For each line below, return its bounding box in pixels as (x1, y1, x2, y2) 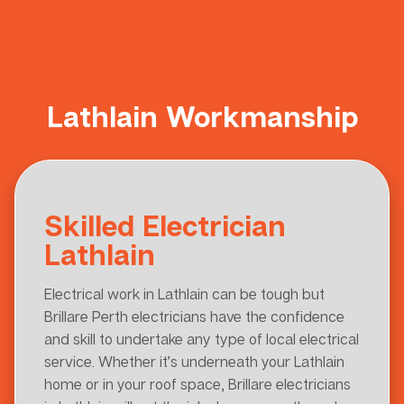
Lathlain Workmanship (46, 98, 358, 133)
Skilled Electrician (44, 207, 286, 243)
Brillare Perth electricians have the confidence (44, 307, 344, 326)
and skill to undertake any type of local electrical (44, 329, 359, 348)
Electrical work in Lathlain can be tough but (44, 284, 325, 303)
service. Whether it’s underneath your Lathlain (44, 352, 344, 371)
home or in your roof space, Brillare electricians (44, 374, 351, 393)
